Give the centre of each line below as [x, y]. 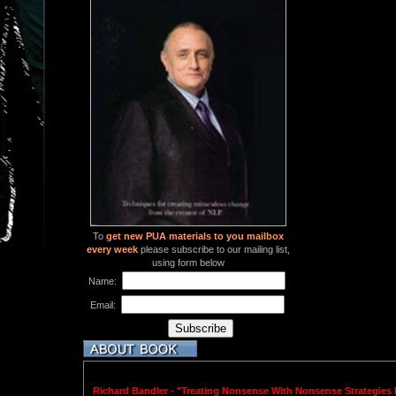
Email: [104, 305]
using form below [189, 263]
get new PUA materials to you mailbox [195, 236]
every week [113, 250]
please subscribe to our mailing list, [214, 250]
